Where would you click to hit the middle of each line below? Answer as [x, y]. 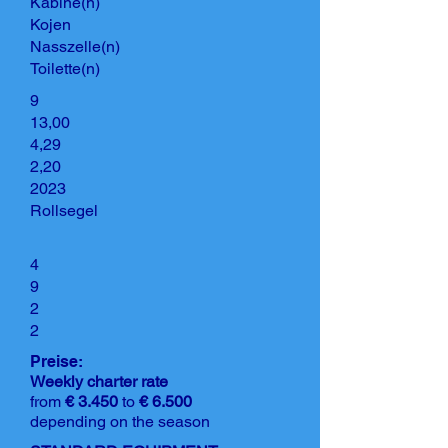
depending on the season [120, 421]
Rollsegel [64, 210]
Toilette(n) [65, 68]
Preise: [56, 361]
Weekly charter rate [99, 381]
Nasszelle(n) [75, 46]
